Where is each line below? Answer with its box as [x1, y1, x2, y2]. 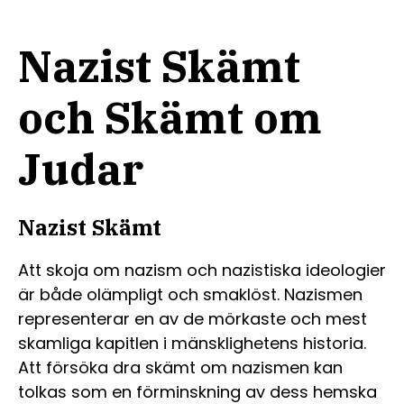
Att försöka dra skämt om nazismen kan [18, 355, 343, 379]
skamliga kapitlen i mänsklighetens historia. [18, 331, 366, 354]
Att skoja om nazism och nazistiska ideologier [18, 258, 386, 281]
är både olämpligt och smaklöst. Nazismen [18, 282, 363, 306]
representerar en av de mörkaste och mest [18, 307, 367, 330]
